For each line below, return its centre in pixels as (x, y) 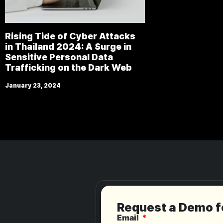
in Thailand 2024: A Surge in (68, 46)
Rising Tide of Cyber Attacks (70, 36)
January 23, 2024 (33, 85)
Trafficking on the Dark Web (68, 67)
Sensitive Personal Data (59, 57)
